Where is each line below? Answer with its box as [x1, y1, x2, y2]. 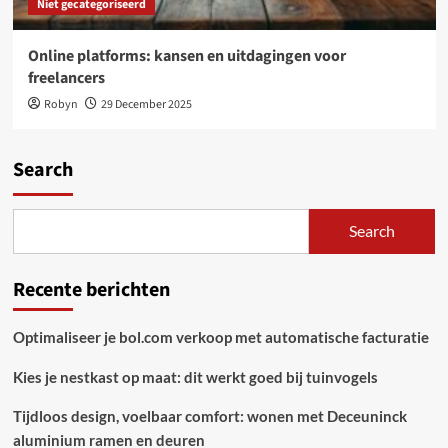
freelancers [27, 66, 105, 89]
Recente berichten [12, 275, 170, 304]
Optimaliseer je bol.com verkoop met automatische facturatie [12, 327, 429, 346]
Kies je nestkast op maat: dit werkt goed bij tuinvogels [12, 367, 378, 386]
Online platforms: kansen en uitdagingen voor [27, 44, 346, 67]
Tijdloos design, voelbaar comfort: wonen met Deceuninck [12, 406, 407, 425]
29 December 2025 [100, 95, 192, 113]
